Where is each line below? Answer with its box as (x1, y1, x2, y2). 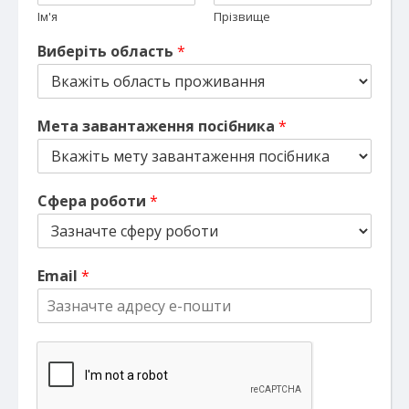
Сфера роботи (37, 190, 150, 211)
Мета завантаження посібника (37, 115, 278, 136)
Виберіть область (37, 40, 177, 61)
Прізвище (214, 7, 270, 25)
